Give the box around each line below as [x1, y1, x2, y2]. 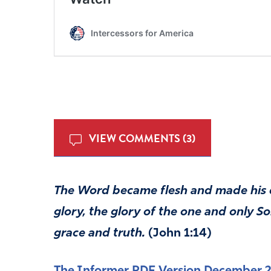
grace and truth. [53, 227, 145, 240]
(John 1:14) [145, 227, 212, 240]
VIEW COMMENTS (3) [86, 129, 195, 146]
